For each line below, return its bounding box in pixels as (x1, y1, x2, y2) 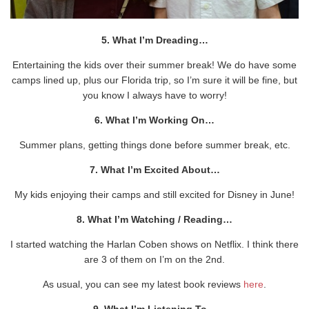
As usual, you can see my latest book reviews (43, 278, 243, 290)
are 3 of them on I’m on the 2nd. (84, 253, 225, 265)
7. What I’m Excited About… (89, 163, 220, 175)
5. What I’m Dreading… (101, 34, 208, 46)
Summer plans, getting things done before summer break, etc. (19, 139, 290, 150)
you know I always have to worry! (82, 89, 227, 101)
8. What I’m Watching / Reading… (77, 213, 232, 225)
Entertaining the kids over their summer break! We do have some (12, 59, 297, 70)
